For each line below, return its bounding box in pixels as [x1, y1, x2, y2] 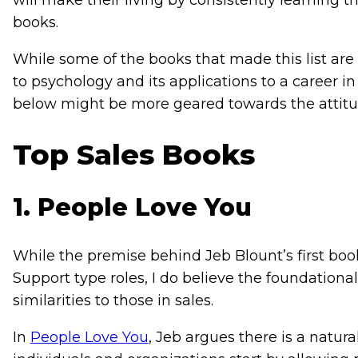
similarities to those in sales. [12, 292, 213, 310]
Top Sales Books [12, 137, 255, 173]
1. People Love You [12, 193, 252, 223]
